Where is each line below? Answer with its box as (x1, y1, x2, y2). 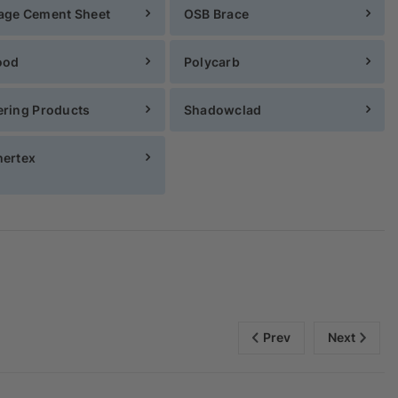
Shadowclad (183, 101, 262, 117)
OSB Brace (183, 5, 250, 21)
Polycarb (183, 53, 240, 69)
